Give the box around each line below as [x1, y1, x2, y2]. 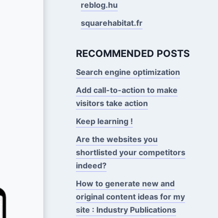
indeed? [75, 160, 107, 170]
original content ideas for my [75, 191, 185, 201]
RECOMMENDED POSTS [75, 47, 190, 59]
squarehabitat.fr [80, 18, 143, 28]
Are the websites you [75, 134, 158, 144]
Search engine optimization [75, 67, 180, 77]
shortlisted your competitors [75, 147, 185, 157]
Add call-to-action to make [75, 85, 178, 95]
